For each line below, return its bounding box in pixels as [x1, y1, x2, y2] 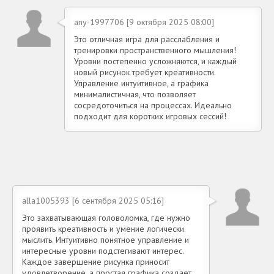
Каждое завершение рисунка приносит [22, 256, 169, 267]
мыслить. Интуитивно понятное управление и [22, 234, 189, 245]
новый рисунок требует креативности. [74, 67, 215, 78]
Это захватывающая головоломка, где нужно [22, 212, 190, 223]
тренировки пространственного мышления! [74, 45, 236, 56]
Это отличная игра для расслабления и [74, 34, 220, 45]
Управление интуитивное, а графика [74, 78, 209, 89]
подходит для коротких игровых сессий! [74, 111, 226, 122]
